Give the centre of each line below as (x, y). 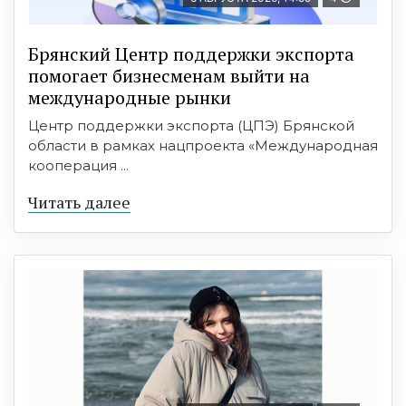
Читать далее (79, 203)
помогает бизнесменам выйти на (169, 76)
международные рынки (130, 98)
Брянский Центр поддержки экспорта (191, 54)
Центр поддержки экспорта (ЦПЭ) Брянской (191, 126)
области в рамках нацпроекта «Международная (203, 146)
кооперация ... (78, 166)
